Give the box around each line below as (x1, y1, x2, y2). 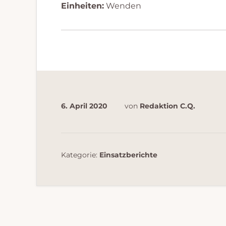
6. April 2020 (61, 101, 107, 110)
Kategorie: (61, 150, 99, 159)
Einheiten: (61, 1, 104, 11)
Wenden (104, 1, 141, 11)
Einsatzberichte (99, 150, 157, 159)
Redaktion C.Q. (140, 101, 195, 110)
